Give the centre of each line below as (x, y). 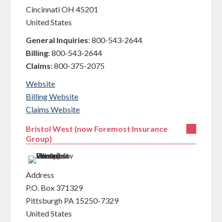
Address (40, 175)
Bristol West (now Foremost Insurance (97, 129)
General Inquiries (57, 40)
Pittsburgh (44, 200)
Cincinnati (43, 9)
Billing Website (52, 96)
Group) (39, 139)
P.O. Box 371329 (55, 188)
